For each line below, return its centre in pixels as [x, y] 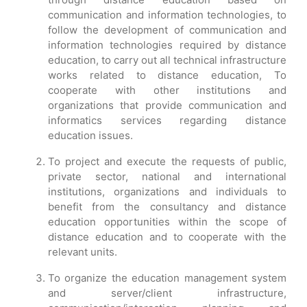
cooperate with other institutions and [167, 90]
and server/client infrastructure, [167, 293]
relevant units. [83, 252]
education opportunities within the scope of [167, 222]
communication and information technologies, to [167, 15]
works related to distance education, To [167, 75]
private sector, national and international [167, 176]
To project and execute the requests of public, [167, 161]
